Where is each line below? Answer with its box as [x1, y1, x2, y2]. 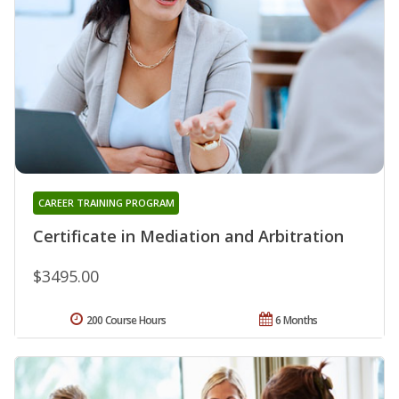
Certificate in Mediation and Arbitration [33, 225, 344, 248]
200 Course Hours [85, 313, 167, 329]
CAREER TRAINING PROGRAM [37, 196, 175, 210]
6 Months [275, 313, 318, 329]
